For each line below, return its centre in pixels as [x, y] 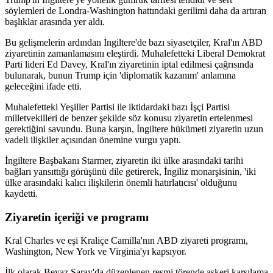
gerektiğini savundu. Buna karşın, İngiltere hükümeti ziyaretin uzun [134, 129]
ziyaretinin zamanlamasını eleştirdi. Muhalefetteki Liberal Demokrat [135, 53]
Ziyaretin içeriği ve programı [77, 217]
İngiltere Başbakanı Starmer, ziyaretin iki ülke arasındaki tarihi [124, 160]
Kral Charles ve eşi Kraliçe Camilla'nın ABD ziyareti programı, [126, 241]
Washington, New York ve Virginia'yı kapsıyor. [96, 252]
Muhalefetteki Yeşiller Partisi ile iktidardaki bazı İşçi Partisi [117, 107]
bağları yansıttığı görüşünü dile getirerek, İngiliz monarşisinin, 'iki [130, 171]
